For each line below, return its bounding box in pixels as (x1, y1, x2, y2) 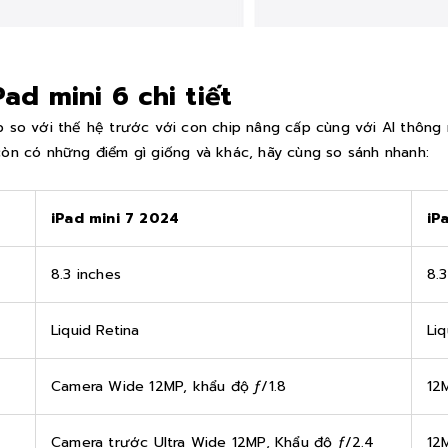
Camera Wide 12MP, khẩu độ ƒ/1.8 (51, 375, 287, 397)
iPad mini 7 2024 (51, 207, 185, 229)
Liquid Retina (51, 319, 140, 341)
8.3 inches (51, 263, 121, 285)
